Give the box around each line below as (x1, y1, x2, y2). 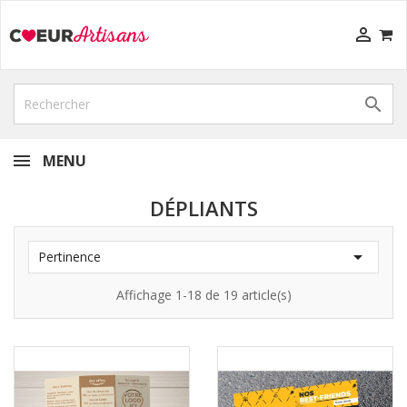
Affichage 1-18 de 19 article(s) (115, 286, 292, 303)
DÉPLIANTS (149, 194, 258, 222)
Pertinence (38, 248, 101, 265)
